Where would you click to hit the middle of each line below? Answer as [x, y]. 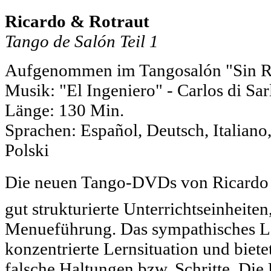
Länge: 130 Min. [64, 110]
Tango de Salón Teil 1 [82, 41]
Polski [27, 150]
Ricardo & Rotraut [77, 21]
